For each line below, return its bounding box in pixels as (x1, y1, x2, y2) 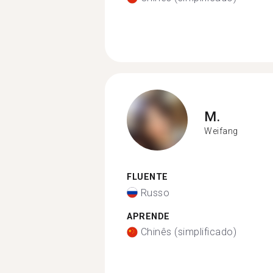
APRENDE (127, 211, 170, 222)
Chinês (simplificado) (140, 226, 236, 238)
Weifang (204, 126, 238, 136)
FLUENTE (127, 172, 168, 182)
